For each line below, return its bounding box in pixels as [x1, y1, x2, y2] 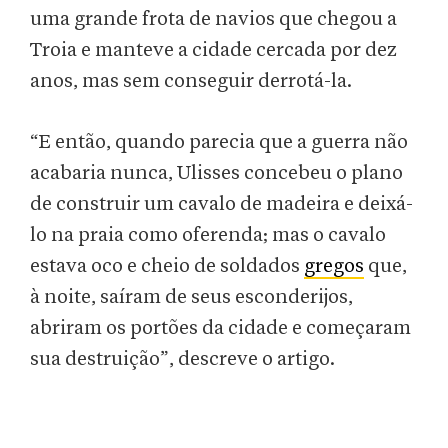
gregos [304, 256, 364, 277]
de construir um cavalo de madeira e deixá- [30, 194, 413, 215]
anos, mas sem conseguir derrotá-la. [30, 71, 352, 92]
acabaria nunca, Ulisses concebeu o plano [30, 163, 403, 184]
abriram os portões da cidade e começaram [30, 318, 411, 339]
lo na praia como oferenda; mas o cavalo [30, 225, 386, 246]
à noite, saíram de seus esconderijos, [30, 287, 353, 308]
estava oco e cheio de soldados [30, 256, 304, 277]
